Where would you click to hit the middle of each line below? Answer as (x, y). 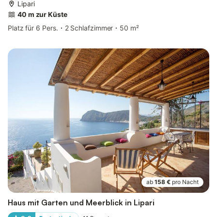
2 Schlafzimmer (89, 28)
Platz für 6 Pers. (33, 28)
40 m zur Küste (42, 15)
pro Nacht (185, 182)
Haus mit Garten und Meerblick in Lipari (81, 202)
